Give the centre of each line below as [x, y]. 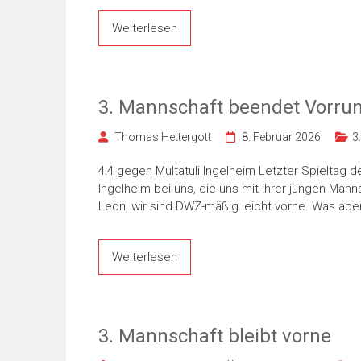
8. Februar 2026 [281, 137]
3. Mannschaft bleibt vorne [215, 336]
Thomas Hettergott [163, 137]
